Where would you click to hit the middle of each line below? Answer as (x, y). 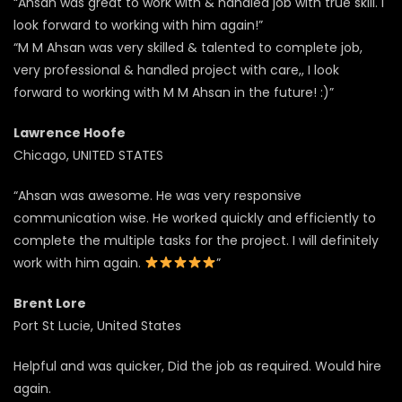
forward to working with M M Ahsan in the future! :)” (174, 92)
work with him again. (79, 262)
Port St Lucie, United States (97, 325)
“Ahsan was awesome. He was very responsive (157, 195)
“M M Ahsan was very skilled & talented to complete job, (188, 47)
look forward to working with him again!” (138, 25)
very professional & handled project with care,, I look (176, 70)
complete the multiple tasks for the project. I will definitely (196, 240)
